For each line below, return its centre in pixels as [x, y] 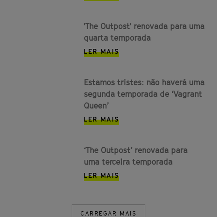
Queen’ [96, 106]
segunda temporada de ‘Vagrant [143, 94]
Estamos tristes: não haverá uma [144, 82]
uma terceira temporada [128, 162]
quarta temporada [117, 38]
